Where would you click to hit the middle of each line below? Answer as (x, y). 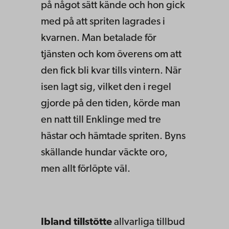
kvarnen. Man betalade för (99, 38)
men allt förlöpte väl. (86, 169)
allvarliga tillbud (150, 222)
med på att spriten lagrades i (103, 22)
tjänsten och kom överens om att (111, 54)
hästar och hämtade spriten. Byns (113, 136)
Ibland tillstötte (77, 222)
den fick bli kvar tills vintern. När (111, 71)
